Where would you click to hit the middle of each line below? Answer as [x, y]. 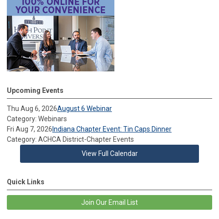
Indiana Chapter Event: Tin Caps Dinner [112, 129]
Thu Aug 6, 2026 [32, 108]
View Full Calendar [109, 153]
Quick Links [26, 182]
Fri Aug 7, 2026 [30, 129]
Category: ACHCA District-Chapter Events [70, 139]
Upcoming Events [35, 90]
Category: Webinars [37, 119]
